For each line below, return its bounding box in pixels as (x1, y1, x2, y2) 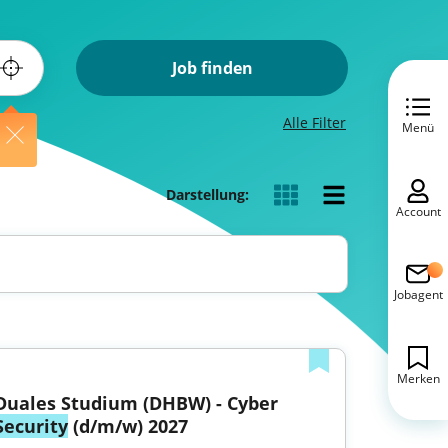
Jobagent (393, 286, 443, 304)
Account (395, 202, 441, 220)
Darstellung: (166, 184, 249, 204)
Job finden (171, 57, 253, 79)
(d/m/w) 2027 (67, 414, 188, 438)
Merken (396, 369, 440, 387)
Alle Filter (283, 113, 346, 132)
